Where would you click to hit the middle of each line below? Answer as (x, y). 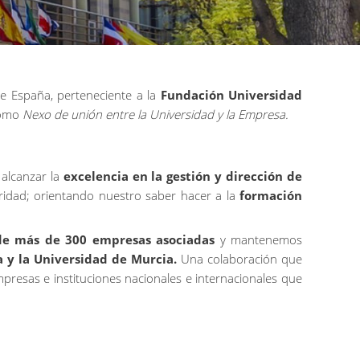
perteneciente (95, 95)
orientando (64, 196)
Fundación (192, 95)
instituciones (87, 278)
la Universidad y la (186, 114)
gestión (189, 176)
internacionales (237, 278)
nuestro (120, 196)
